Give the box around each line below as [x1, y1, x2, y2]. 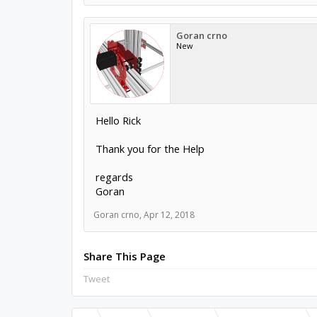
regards [95, 170, 133, 184]
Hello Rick [95, 113, 141, 127]
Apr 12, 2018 [143, 209, 195, 221]
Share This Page [83, 249, 166, 263]
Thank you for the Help [95, 142, 204, 156]
